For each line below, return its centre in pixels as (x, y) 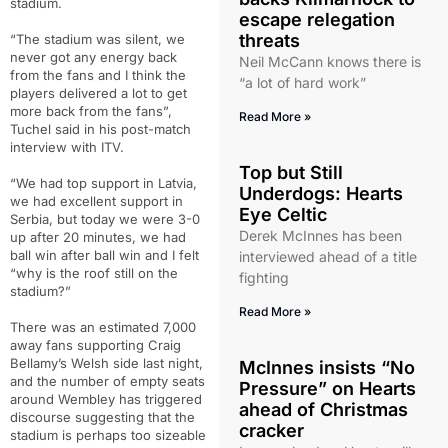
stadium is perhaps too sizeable (108, 435)
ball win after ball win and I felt (104, 255)
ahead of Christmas (323, 409)
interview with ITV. (67, 147)
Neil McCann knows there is (329, 61)
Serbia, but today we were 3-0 (105, 219)
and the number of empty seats (107, 381)
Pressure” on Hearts (327, 388)
